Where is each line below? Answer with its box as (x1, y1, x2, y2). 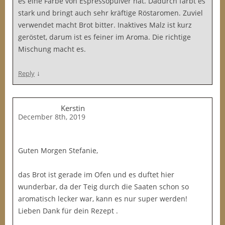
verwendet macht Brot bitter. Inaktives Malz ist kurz (18, 20, 192, 30)
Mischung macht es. (18, 44, 86, 54)
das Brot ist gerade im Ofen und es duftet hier (18, 170, 174, 179)
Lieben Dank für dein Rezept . (18, 206, 118, 215)
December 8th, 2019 (18, 112, 85, 122)
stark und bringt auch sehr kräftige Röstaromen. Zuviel (18, 8, 203, 18)
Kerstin (61, 103, 85, 113)
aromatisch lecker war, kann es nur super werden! (18, 194, 187, 203)
